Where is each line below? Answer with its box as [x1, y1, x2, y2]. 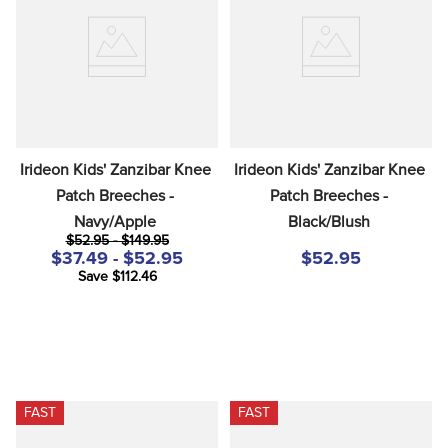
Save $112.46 [77, 270, 157, 285]
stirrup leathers [49, 39, 140, 57]
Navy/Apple [74, 213, 156, 230]
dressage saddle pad [49, 74, 170, 92]
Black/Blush [288, 213, 370, 230]
